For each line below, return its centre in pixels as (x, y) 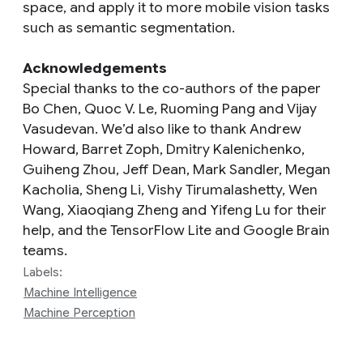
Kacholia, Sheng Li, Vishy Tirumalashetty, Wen (170, 190)
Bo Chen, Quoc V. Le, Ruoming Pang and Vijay (170, 109)
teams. (45, 250)
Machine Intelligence (80, 293)
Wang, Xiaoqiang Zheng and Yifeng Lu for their (175, 210)
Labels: (43, 272)
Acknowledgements (95, 68)
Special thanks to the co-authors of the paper (172, 88)
